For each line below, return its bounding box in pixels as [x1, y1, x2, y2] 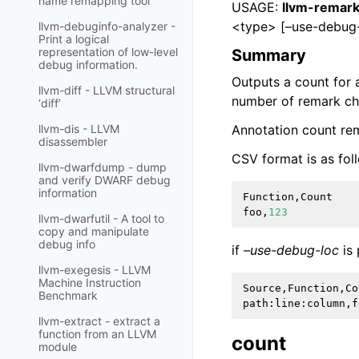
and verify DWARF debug [38, 173, 171, 188]
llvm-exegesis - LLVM [38, 263, 151, 277]
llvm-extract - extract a [38, 314, 160, 329]
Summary [232, 46, 306, 65]
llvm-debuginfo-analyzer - [38, 19, 175, 34]
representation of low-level [38, 45, 178, 59]
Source [243, 282, 281, 294]
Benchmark [38, 288, 98, 303]
